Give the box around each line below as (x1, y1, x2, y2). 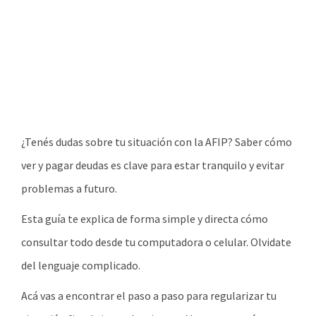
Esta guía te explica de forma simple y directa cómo (21, 212, 268, 226)
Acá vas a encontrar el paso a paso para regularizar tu (21, 288, 276, 303)
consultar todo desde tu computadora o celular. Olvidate (21, 235, 291, 249)
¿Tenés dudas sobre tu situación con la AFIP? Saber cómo (21, 135, 292, 149)
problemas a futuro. (21, 181, 117, 195)
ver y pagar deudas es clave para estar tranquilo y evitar (21, 158, 284, 172)
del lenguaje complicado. (21, 258, 140, 272)
